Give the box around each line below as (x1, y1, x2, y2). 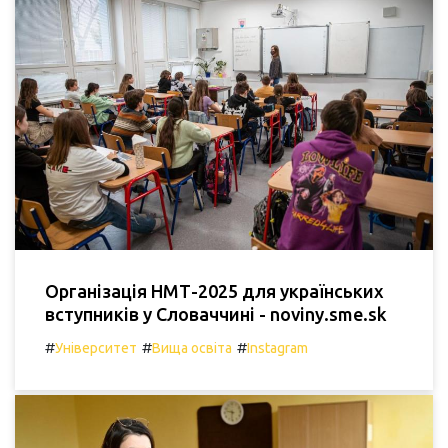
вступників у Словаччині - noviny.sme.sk (45, 304, 387, 325)
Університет (55, 340, 137, 357)
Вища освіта (152, 340, 232, 357)
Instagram (247, 340, 308, 357)
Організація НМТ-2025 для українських (45, 281, 384, 302)
